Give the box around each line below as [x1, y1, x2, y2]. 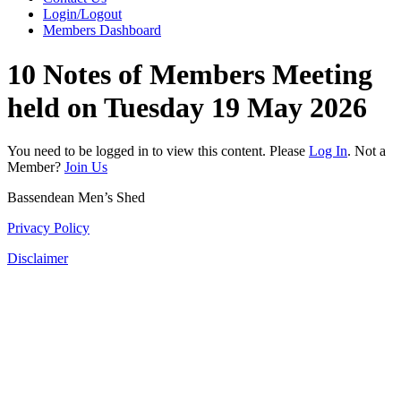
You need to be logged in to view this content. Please [7, 143, 309, 159]
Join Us [64, 159, 107, 175]
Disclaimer [7, 251, 68, 267]
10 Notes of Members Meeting [7, 57, 372, 90]
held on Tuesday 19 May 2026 [7, 90, 367, 124]
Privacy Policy [7, 220, 90, 236]
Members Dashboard [43, 22, 161, 38]
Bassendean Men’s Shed [7, 190, 145, 206]
